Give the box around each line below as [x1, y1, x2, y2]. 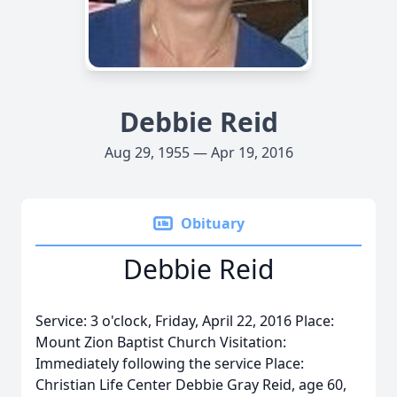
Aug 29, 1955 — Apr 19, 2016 [104, 143, 293, 162]
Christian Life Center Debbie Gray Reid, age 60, [35, 375, 346, 394]
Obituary [181, 214, 245, 233]
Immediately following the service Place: [35, 354, 304, 373]
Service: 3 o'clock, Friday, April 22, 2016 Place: [35, 311, 334, 331]
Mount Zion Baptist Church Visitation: [35, 332, 286, 352]
